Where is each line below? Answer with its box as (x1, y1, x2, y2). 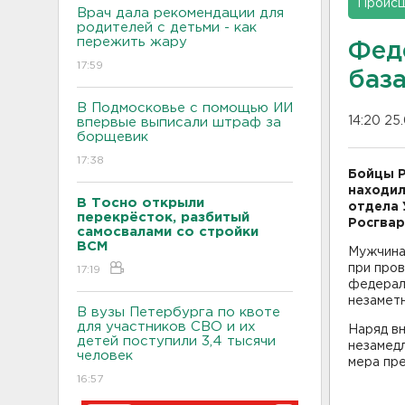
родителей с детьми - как (77, 21, 257, 33)
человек (77, 349, 133, 362)
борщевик (77, 130, 148, 143)
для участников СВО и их (77, 320, 256, 333)
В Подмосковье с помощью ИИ (77, 101, 293, 114)
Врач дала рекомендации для (77, 6, 284, 19)
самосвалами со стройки (77, 225, 259, 238)
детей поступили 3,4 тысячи (77, 334, 276, 347)
